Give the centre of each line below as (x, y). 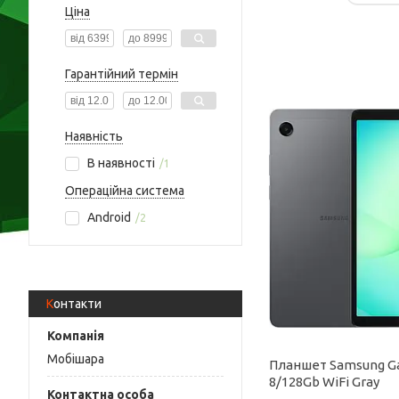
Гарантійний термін (122, 74)
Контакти (77, 304)
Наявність (94, 136)
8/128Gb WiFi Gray (325, 381)
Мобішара (76, 358)
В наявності (121, 163)
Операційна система (125, 191)
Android (109, 217)
